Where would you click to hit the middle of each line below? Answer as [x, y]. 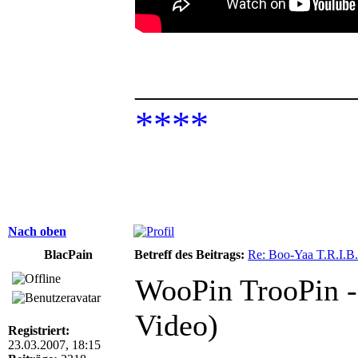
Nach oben [37, 231]
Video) [177, 325]
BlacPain [68, 254]
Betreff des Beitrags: [189, 254]
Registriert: [39, 330]
